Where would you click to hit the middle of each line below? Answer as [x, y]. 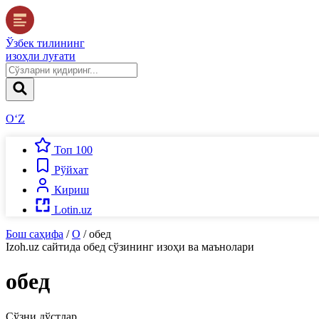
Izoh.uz [22, 247]
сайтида [61, 247]
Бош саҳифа [35, 234]
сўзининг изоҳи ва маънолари [180, 247]
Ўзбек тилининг [45, 43]
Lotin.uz [73, 210]
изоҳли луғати [41, 56]
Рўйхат [71, 170]
